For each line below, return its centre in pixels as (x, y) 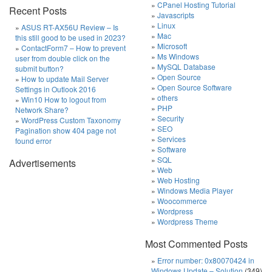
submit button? (39, 68)
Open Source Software (195, 87)
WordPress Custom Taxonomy (71, 120)
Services (172, 139)
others (168, 97)
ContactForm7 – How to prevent (73, 48)
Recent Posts (38, 11)
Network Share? (42, 110)
